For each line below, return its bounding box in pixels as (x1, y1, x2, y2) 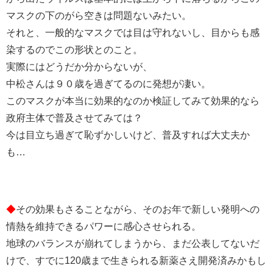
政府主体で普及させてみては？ (6, 112, 143, 123)
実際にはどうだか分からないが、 (6, 61, 152, 72)
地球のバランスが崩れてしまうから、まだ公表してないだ (6, 238, 260, 249)
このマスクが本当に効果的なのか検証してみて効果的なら (6, 95, 260, 106)
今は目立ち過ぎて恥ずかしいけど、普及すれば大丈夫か (6, 129, 250, 140)
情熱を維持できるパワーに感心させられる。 (6, 221, 201, 232)
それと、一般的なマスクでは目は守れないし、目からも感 (6, 27, 260, 38)
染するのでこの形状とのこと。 (6, 44, 143, 55)
